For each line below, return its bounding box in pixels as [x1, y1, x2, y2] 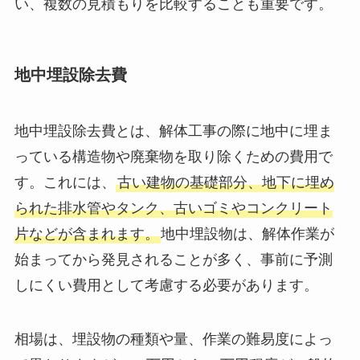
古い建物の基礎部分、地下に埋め [117, 174, 334, 190]
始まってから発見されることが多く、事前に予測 [14, 251, 333, 268]
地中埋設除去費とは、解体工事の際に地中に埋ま [14, 122, 333, 139]
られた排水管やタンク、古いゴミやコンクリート [14, 199, 333, 216]
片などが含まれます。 [14, 225, 159, 242]
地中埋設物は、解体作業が [160, 225, 334, 242]
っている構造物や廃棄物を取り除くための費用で [14, 148, 333, 165]
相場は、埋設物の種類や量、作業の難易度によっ [14, 331, 333, 348]
